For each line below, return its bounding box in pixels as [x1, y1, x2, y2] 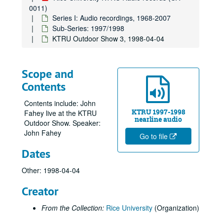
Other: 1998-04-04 [22, 165, 80, 175]
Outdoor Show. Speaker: [24, 118, 101, 128]
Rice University [106, 203, 152, 213]
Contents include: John [24, 98, 96, 108]
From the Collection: [41, 203, 104, 213]
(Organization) [152, 203, 199, 213]
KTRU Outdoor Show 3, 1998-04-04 [52, 34, 164, 43]
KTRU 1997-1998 [131, 107, 185, 116]
